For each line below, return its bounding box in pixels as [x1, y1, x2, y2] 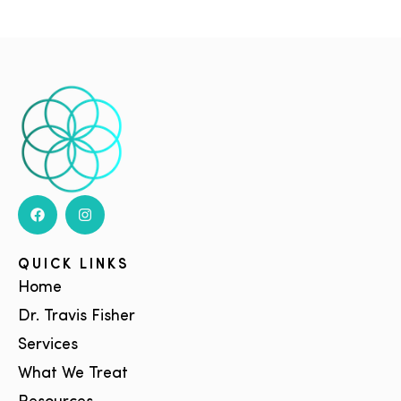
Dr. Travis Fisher [18, 308, 135, 326]
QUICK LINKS [18, 258, 130, 273]
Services [18, 337, 78, 354]
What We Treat [18, 365, 128, 383]
